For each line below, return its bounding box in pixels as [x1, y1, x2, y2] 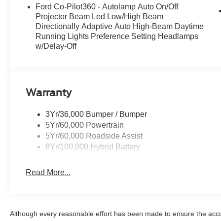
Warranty [26, 86, 72, 99]
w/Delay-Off [36, 42, 77, 51]
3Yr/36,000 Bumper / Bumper [45, 110, 147, 119]
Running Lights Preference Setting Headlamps [36, 32, 199, 41]
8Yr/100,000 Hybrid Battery [45, 143, 141, 151]
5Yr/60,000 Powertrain [45, 121, 124, 130]
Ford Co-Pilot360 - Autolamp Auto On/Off [36, 2, 179, 11]
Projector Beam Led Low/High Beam [36, 12, 164, 21]
